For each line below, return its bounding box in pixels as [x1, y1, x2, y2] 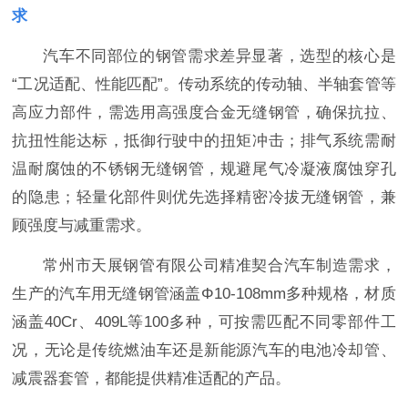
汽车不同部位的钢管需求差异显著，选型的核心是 [43, 46, 396, 65]
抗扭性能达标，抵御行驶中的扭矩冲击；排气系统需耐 [12, 131, 396, 149]
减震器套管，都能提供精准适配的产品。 [12, 369, 291, 387]
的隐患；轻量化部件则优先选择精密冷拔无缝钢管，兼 [12, 188, 396, 206]
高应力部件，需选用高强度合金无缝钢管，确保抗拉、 [12, 103, 396, 121]
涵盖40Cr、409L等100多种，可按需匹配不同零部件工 [12, 312, 396, 331]
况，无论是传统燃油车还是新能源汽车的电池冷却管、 [12, 341, 396, 359]
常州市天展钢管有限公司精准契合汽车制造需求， [43, 256, 396, 274]
